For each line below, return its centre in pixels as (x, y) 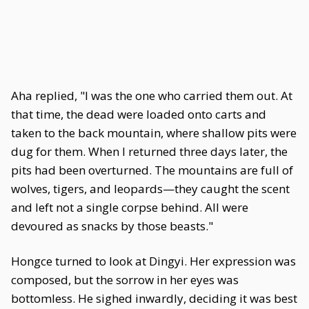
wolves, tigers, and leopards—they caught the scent (150, 189)
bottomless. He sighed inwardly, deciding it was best (154, 298)
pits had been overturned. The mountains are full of (152, 170)
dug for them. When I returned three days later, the (149, 151)
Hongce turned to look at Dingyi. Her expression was (153, 261)
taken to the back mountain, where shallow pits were (154, 133)
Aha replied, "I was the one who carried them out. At (152, 96)
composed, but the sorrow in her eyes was (125, 280)
